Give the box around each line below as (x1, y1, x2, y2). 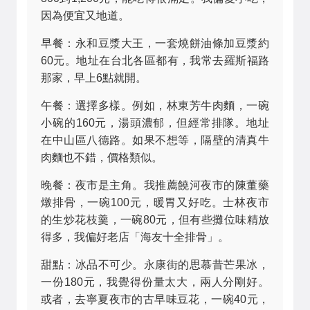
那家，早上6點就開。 (41, 72, 147, 84)
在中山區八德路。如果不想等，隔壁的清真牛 (41, 134, 269, 147)
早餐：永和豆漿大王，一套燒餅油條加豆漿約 (41, 37, 269, 50)
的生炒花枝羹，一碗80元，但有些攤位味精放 (41, 214, 269, 226)
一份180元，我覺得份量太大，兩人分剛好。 (41, 276, 269, 289)
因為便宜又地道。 (41, 10, 129, 22)
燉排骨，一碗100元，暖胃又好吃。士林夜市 (41, 197, 269, 209)
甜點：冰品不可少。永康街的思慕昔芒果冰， (41, 259, 269, 271)
